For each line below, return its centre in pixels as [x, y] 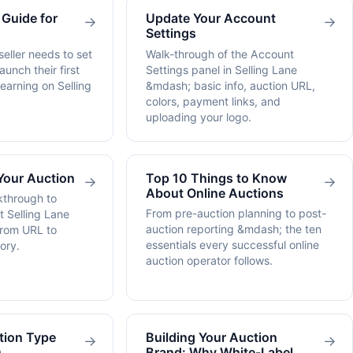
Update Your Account [211, 19]
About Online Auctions [215, 193]
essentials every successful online [232, 245]
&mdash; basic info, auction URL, [230, 85]
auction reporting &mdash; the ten [234, 229]
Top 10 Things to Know [216, 178]
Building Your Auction [212, 338]
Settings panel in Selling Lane [221, 69]
